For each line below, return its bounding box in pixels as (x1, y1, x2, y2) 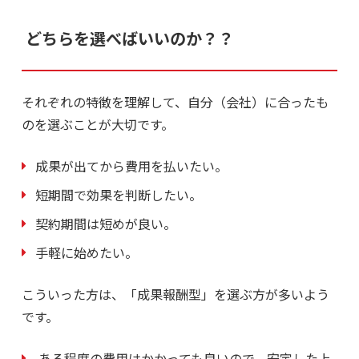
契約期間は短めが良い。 (34, 214, 176, 234)
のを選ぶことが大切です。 (21, 115, 174, 135)
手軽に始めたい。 (34, 243, 138, 263)
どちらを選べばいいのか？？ (21, 26, 234, 50)
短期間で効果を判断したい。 (34, 185, 202, 205)
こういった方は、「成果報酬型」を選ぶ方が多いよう (21, 284, 329, 305)
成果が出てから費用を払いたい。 (34, 156, 228, 176)
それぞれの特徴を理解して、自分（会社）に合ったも (21, 92, 329, 112)
